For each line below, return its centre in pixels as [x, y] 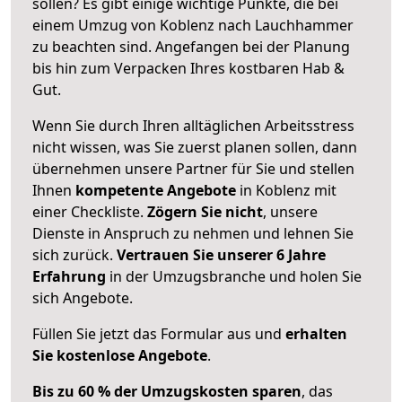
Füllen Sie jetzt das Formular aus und [159, 333]
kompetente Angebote [156, 190]
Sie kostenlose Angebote [120, 355]
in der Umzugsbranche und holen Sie [234, 276]
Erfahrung [69, 276]
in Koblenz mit [286, 190]
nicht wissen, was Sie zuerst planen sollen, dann [195, 147]
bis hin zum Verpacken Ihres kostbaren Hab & [188, 68]
